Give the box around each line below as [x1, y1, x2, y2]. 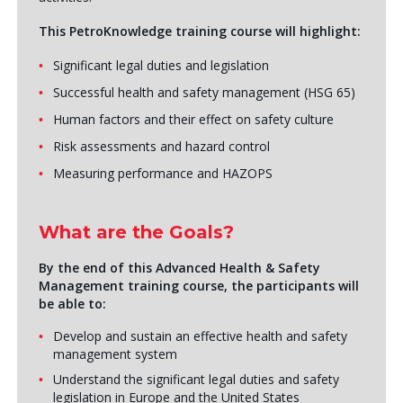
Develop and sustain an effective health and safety [52, 327, 347, 345]
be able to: [38, 295, 106, 312]
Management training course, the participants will [38, 277, 359, 294]
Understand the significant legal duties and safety [52, 371, 339, 388]
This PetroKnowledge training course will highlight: [38, 22, 361, 40]
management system [52, 345, 177, 363]
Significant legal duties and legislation [52, 57, 269, 74]
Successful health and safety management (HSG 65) [52, 84, 355, 101]
